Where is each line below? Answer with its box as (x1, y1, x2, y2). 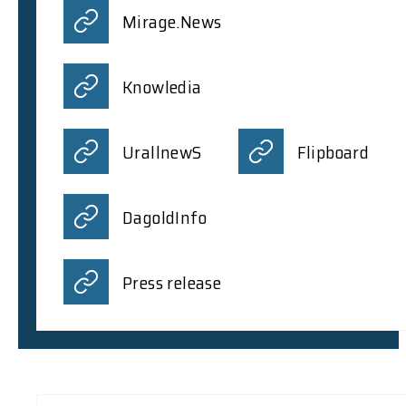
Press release (122, 267, 222, 297)
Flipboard (296, 137, 370, 167)
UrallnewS (122, 137, 202, 167)
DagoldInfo (122, 202, 207, 232)
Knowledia (122, 72, 202, 101)
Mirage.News (122, 6, 222, 36)
